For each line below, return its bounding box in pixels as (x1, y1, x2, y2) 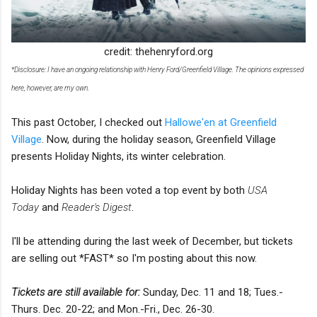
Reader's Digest (62, 200, 132, 214)
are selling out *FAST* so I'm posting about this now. (11, 251, 257, 265)
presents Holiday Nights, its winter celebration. (11, 149, 226, 163)
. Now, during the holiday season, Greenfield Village (42, 132, 276, 146)
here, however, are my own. (11, 83, 89, 92)
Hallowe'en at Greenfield (165, 115, 277, 129)
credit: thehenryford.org (104, 45, 213, 58)
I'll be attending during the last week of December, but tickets (11, 234, 293, 248)
